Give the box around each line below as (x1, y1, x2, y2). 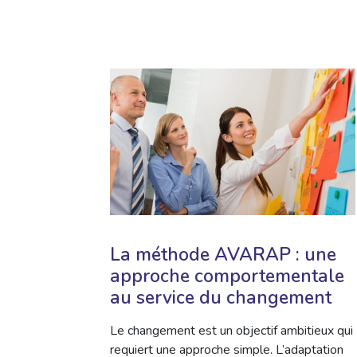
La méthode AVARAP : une (110, 242, 336, 267)
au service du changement (110, 285, 331, 310)
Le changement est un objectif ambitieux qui (110, 322, 353, 339)
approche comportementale (110, 264, 344, 288)
